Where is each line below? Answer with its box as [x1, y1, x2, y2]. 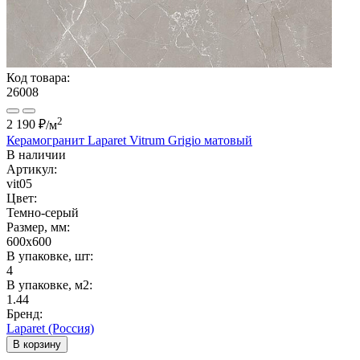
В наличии [6, 147, 66, 162]
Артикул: [6, 162, 57, 176]
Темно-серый [6, 205, 79, 219]
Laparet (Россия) [6, 321, 94, 335]
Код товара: [6, 71, 70, 85]
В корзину [13, 337, 61, 350]
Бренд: [6, 306, 43, 321]
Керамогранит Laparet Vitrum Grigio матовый [6, 133, 252, 147]
